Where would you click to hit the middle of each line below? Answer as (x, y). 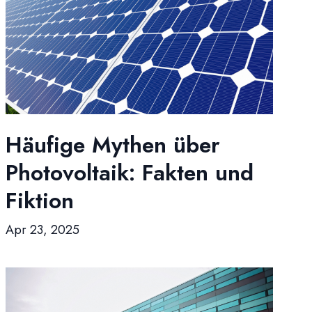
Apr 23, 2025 (42, 230)
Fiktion (40, 201)
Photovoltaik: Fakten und (130, 173)
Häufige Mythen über (113, 145)
